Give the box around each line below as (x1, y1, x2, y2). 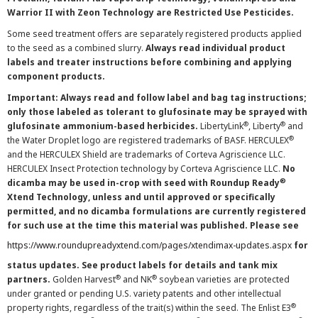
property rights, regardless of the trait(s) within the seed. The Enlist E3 (7, 302, 291, 314)
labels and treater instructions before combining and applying (7, 56, 292, 68)
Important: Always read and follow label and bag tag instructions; (7, 92, 307, 104)
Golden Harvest (50, 273, 116, 285)
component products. (7, 70, 105, 82)
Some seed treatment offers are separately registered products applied (7, 28, 302, 40)
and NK (121, 273, 152, 285)
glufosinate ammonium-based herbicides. (7, 120, 198, 132)
